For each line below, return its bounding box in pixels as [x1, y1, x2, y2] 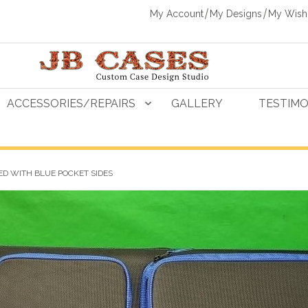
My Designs [210, 8, 262, 19]
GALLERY [171, 97, 223, 110]
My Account [150, 8, 203, 19]
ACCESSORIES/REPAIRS [7, 97, 135, 110]
